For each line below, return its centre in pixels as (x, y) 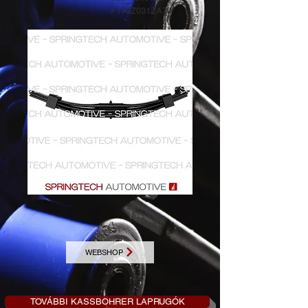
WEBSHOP (104, 252)
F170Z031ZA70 (141, 10)
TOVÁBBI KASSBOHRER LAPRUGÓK (107, 301)
